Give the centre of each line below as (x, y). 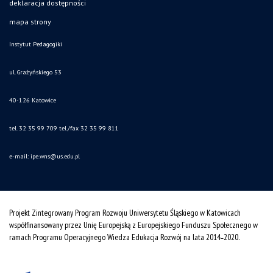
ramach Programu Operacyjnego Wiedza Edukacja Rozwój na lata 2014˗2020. (124, 237)
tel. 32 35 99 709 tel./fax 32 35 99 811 (64, 129)
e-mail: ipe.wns (30, 157)
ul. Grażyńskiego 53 (35, 73)
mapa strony (30, 22)
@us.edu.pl (65, 157)
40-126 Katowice (33, 101)
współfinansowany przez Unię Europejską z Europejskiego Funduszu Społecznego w (133, 225)
